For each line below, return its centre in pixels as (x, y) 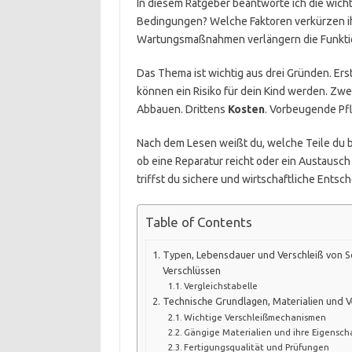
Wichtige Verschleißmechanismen (255, 317)
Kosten (246, 109)
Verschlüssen (191, 271)
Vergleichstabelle (221, 286)
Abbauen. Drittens (182, 109)
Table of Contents (198, 222)
